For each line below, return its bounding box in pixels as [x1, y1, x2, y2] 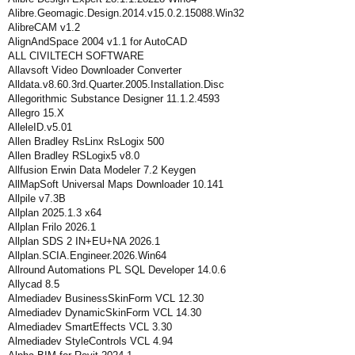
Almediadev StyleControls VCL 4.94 [8, 335, 173, 347]
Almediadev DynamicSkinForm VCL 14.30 [8, 307, 201, 319]
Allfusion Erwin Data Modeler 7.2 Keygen [8, 164, 196, 176]
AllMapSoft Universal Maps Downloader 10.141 [8, 178, 223, 190]
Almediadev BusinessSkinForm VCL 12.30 [8, 292, 204, 304]
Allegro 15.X [8, 107, 64, 119]
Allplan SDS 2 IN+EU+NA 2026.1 [8, 235, 160, 247]
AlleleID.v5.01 [8, 121, 72, 133]
